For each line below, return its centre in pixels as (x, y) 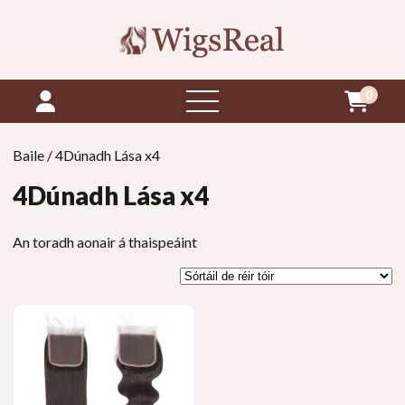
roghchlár (234, 100)
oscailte (229, 122)
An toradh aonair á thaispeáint (105, 242)
